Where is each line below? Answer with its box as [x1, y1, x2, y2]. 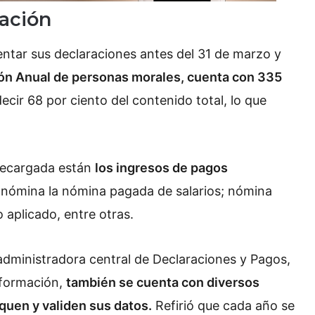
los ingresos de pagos [95, 160, 228, 176]
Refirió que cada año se [152, 298, 295, 314]
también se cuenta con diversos [66, 275, 259, 290]
